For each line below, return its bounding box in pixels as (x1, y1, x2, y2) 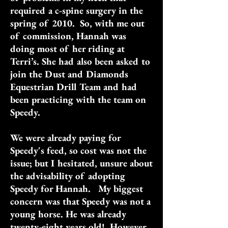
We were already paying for (10, 131, 121, 144)
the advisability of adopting (10, 169, 125, 182)
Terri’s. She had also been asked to (10, 55, 150, 68)
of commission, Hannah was (10, 30, 126, 42)
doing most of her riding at (10, 42, 125, 55)
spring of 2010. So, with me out (10, 17, 145, 30)
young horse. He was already (10, 208, 126, 220)
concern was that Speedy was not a (10, 195, 151, 208)
